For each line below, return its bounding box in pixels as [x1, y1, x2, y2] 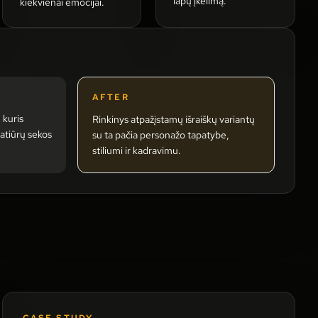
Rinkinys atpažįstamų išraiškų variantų [92, 113, 255, 126]
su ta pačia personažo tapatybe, [92, 128, 229, 141]
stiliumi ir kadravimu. [92, 144, 181, 157]
